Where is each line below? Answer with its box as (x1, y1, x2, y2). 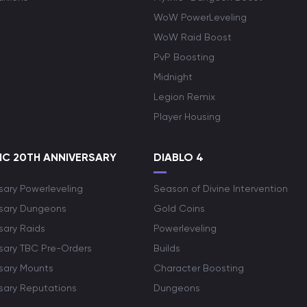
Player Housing (153, 111, 221, 122)
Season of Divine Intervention (153, 183, 288, 194)
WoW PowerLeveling (153, 12, 247, 23)
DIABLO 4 (153, 151, 204, 164)
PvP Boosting (153, 51, 214, 62)
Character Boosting (153, 262, 244, 273)
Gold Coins (153, 203, 205, 214)
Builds (153, 243, 180, 254)
